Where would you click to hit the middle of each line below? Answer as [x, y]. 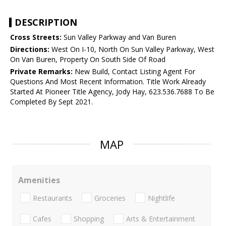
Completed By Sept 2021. [51, 102]
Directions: [30, 49]
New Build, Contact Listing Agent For [134, 72]
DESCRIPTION [46, 22]
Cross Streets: [36, 37]
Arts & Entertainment [161, 218]
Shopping [89, 218]
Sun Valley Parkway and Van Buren [119, 37]
